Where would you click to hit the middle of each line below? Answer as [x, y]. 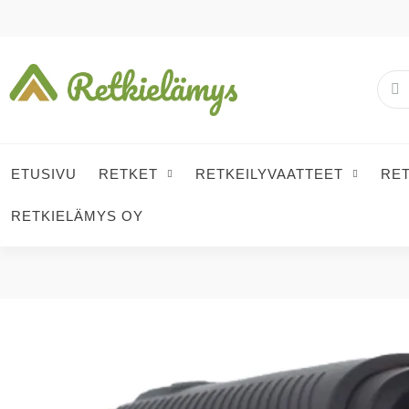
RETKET [128, 173]
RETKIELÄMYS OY [77, 215]
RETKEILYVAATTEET [269, 173]
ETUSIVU [44, 173]
